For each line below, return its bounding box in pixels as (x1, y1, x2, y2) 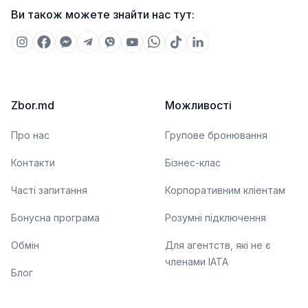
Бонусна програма (11, 212, 100, 223)
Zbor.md (11, 98, 54, 112)
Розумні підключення (165, 212, 266, 223)
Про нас (11, 129, 49, 141)
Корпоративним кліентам (165, 184, 285, 196)
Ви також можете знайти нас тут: (11, 8, 195, 21)
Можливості (165, 98, 232, 112)
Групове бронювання (165, 129, 267, 141)
